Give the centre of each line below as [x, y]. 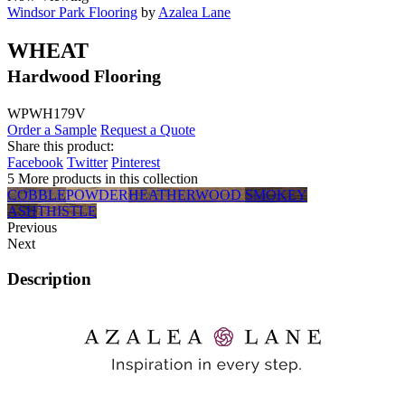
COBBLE [37, 195]
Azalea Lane [194, 13]
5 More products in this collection [103, 179]
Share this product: [61, 146]
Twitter [87, 162]
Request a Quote [148, 130]
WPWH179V [50, 113]
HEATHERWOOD [187, 195]
